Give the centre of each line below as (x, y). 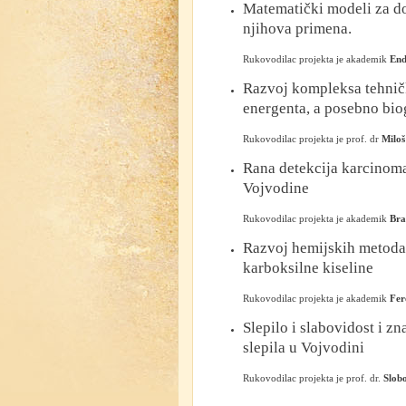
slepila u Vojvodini (304, 348)
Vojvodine (276, 188)
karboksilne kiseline (308, 268)
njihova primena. (297, 29)
